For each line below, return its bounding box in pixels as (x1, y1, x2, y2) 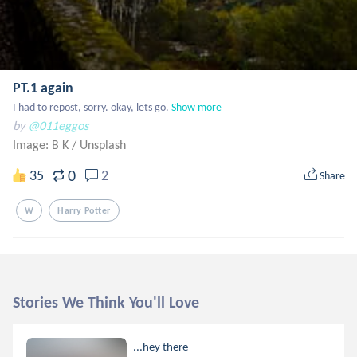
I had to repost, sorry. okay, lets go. (13, 100, 169, 114)
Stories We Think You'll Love (13, 292, 199, 312)
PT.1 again (13, 79, 73, 96)
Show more (171, 100, 222, 114)
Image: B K (13, 137, 72, 152)
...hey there (133, 339, 189, 354)
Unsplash (80, 137, 126, 152)
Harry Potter (57, 205, 111, 216)
